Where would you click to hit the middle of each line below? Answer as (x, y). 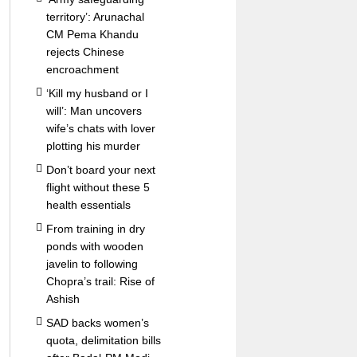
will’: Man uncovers (94, 111)
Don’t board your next (100, 170)
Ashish (63, 299)
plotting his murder (93, 146)
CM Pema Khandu (92, 34)
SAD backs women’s (97, 323)
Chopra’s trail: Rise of (100, 281)
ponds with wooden (94, 246)
